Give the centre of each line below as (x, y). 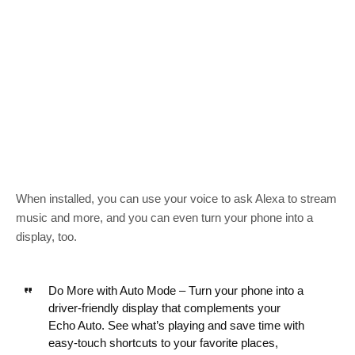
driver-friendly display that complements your (164, 307)
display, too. (46, 236)
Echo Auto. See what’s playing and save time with (176, 325)
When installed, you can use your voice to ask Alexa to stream (176, 198)
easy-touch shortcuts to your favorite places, (163, 342)
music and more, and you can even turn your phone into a (164, 217)
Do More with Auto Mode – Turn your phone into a (176, 290)
